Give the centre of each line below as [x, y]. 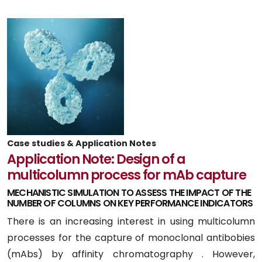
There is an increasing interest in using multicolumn [131, 221]
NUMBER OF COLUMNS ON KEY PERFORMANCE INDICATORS [130, 203]
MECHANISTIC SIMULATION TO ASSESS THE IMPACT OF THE [129, 192]
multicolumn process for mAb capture [127, 175]
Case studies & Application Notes [82, 143]
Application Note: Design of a [96, 159]
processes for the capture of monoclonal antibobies [131, 237]
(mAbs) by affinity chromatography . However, [131, 254]
